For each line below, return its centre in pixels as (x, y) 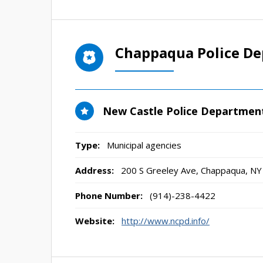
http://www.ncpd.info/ (166, 221)
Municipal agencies (144, 145)
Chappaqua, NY (231, 170)
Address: (95, 170)
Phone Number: (109, 195)
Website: (95, 221)
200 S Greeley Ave (159, 170)
